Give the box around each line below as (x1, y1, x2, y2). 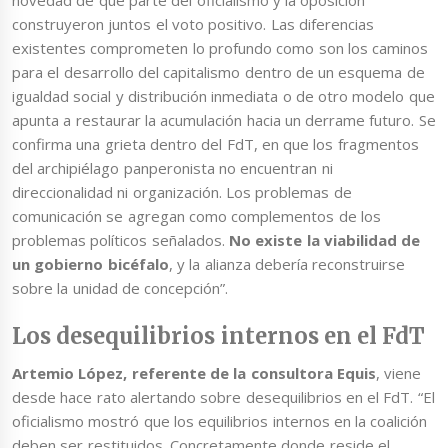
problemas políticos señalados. (12, 230, 229, 251)
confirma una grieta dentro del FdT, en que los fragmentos (12, 134, 419, 155)
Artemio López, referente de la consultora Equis (12, 362, 376, 383)
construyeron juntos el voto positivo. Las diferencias (12, 14, 374, 35)
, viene (375, 362, 422, 383)
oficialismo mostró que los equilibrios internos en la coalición (12, 410, 428, 431)
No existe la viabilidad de (228, 230, 421, 251)
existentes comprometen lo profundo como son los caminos (12, 38, 429, 59)
